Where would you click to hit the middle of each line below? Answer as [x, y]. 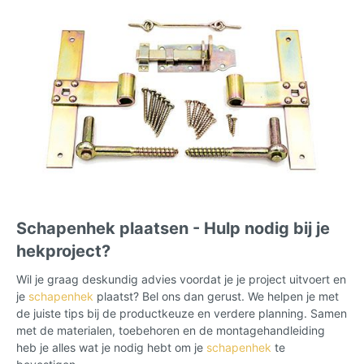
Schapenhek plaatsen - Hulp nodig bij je [173, 228]
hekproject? [63, 251]
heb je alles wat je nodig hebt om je [111, 347]
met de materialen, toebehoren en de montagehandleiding [171, 330]
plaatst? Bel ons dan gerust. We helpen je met [216, 296]
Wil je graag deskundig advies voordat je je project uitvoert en [181, 279]
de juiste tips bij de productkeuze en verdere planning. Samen [182, 313]
